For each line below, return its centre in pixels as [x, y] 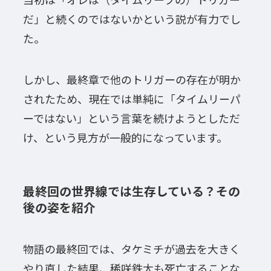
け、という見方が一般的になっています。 [125, 137]
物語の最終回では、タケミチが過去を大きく [131, 249]
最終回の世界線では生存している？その [131, 191]
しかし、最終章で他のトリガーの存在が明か [132, 79]
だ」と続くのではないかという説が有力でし [132, 18]
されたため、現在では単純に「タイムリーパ [132, 98]
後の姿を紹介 [59, 207]
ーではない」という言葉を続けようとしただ [131, 118]
